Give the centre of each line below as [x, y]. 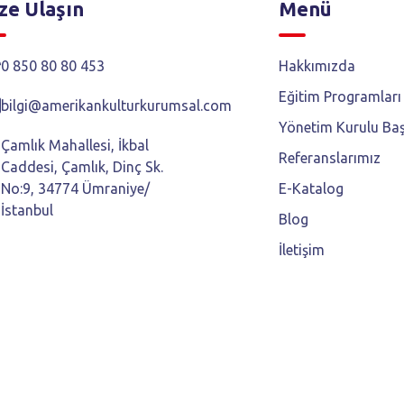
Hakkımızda [317, 66]
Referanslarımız [330, 158]
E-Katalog [311, 188]
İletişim [302, 250]
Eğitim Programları [340, 96]
